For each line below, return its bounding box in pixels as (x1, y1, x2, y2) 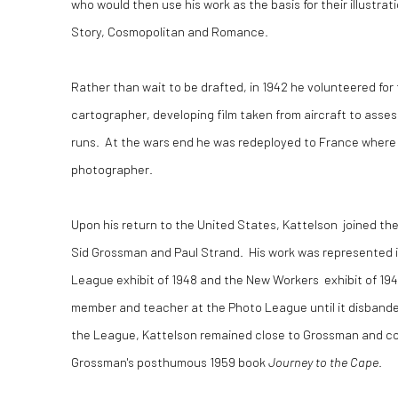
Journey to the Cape (268, 354, 378, 370)
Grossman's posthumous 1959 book (71, 354, 268, 370)
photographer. (71, 161, 153, 177)
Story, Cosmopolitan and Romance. (71, 23, 268, 39)
